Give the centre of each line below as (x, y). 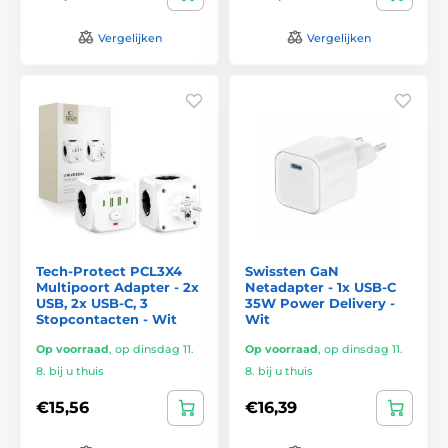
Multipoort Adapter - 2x (117, 286)
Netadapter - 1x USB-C (320, 286)
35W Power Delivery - (320, 302)
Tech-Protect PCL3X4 (109, 270)
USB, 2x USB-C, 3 (92, 302)
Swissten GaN (292, 270)
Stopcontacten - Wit (106, 318)
